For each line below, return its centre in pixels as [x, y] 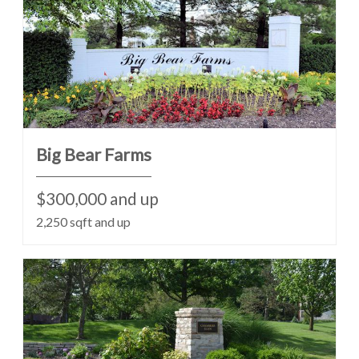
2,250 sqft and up [83, 222]
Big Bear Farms [94, 155]
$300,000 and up [97, 198]
